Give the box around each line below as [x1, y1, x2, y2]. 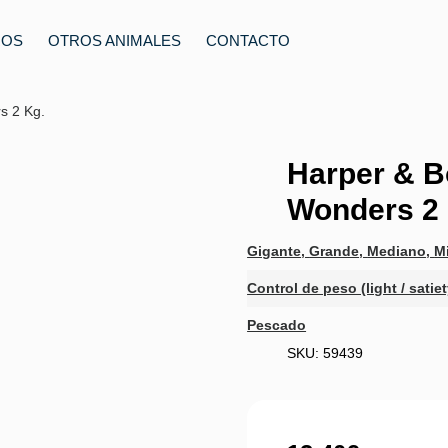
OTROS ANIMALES [48, 31, 181, 49]
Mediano [367, 243, 427, 259]
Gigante [247, 243, 302, 259]
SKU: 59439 [287, 344, 364, 361]
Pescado [247, 317, 307, 333]
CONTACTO [206, 31, 290, 49]
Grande [309, 243, 360, 259]
